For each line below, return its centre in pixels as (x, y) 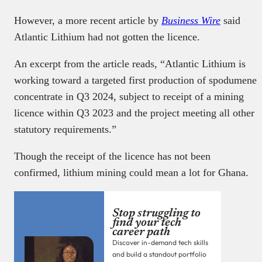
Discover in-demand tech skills (160, 243)
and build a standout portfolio (159, 254)
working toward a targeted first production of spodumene (135, 80)
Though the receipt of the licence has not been (112, 156)
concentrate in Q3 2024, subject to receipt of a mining (129, 97)
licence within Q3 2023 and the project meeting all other (134, 113)
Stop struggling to (156, 214)
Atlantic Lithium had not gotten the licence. (108, 37)
